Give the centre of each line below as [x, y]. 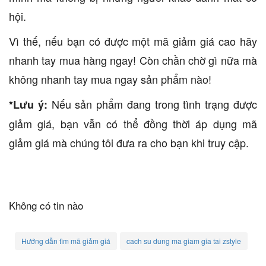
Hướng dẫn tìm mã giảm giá [66, 241]
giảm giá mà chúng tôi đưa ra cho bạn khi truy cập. [129, 142]
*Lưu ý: [30, 104]
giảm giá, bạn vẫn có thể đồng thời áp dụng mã [133, 123]
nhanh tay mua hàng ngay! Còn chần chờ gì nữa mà [133, 60]
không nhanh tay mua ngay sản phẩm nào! [110, 79]
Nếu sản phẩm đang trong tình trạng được [154, 104]
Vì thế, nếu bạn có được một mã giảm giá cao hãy [133, 41]
